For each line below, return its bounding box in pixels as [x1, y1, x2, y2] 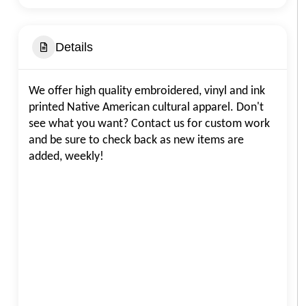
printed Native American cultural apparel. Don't [29, 101, 264, 114]
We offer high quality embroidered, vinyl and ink [29, 85, 265, 98]
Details [55, 40, 93, 54]
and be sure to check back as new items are [29, 134, 244, 147]
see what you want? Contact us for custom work [29, 117, 270, 130]
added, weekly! [29, 150, 104, 163]
